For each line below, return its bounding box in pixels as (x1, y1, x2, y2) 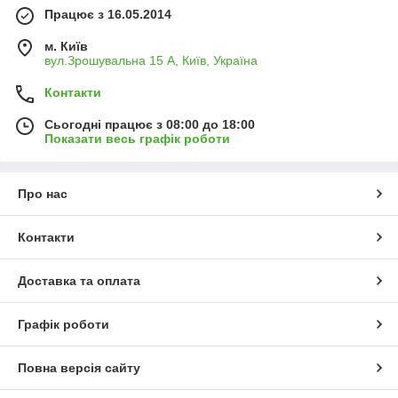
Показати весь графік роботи (44, 131, 230, 147)
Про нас (18, 187, 68, 202)
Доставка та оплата (18, 274, 140, 289)
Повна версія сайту (18, 361, 140, 376)
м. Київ (44, 39, 88, 54)
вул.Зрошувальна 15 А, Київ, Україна (44, 53, 258, 68)
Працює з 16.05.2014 (44, 7, 171, 22)
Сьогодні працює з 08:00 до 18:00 (44, 117, 255, 132)
